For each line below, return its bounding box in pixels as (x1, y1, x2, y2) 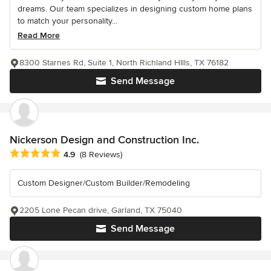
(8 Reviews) (80, 149, 122, 160)
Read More (18, 30, 60, 41)
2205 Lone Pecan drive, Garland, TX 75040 (19, 204, 182, 215)
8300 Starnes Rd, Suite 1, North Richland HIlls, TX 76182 (19, 57, 229, 68)
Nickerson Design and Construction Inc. (10, 132, 199, 146)
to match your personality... (18, 15, 117, 26)
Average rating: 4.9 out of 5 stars (9, 147, 146, 160)
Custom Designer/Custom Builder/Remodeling (18, 177, 190, 188)
